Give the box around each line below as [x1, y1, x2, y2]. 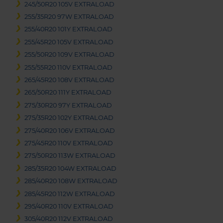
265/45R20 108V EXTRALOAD [24, 76, 115, 84]
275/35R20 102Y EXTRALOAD [24, 114, 114, 122]
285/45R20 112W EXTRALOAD [24, 190, 115, 198]
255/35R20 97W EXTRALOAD [24, 13, 114, 21]
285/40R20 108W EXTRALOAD [24, 177, 118, 185]
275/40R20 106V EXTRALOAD [24, 126, 115, 134]
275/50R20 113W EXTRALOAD [24, 152, 116, 160]
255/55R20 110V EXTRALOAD [24, 63, 113, 71]
